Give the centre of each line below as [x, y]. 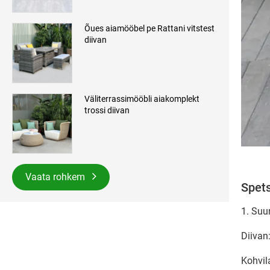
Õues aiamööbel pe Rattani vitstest [149, 29]
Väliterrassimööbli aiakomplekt [142, 99]
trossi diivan [107, 111]
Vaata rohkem [56, 177]
